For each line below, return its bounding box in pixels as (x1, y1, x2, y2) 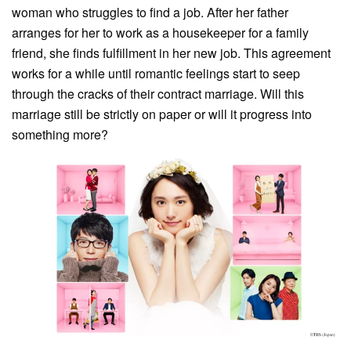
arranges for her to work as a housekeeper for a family (12, 23, 309, 42)
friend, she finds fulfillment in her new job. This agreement (12, 43, 331, 62)
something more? (12, 125, 108, 143)
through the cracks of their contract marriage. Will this (12, 84, 304, 103)
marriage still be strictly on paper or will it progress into (12, 104, 312, 123)
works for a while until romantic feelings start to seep (12, 63, 300, 82)
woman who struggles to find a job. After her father (12, 2, 288, 21)
